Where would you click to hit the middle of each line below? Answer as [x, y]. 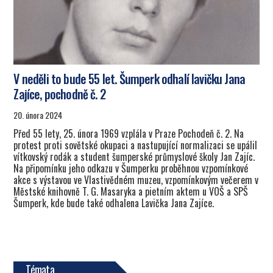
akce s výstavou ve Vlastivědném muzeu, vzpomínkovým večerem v [136, 180]
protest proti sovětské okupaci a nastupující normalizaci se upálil [136, 145]
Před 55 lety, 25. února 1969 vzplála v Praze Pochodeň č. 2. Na [129, 134]
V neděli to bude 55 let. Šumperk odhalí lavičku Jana [129, 78]
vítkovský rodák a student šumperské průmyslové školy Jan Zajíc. [134, 157]
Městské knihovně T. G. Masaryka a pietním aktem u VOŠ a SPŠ [131, 192]
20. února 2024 [38, 115]
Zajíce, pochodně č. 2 [59, 94]
